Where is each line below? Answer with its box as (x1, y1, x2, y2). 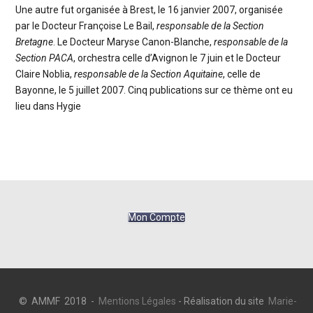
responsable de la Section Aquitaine (73, 68, 223, 80)
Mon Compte (127, 211, 185, 223)
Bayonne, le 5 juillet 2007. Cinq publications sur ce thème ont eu (15, 84, 293, 96)
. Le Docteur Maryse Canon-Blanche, (52, 36, 212, 48)
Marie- (268, 295, 297, 307)
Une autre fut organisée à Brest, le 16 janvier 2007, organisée (15, 3, 283, 15)
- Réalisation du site (175, 295, 268, 307)
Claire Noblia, (15, 68, 72, 80)
